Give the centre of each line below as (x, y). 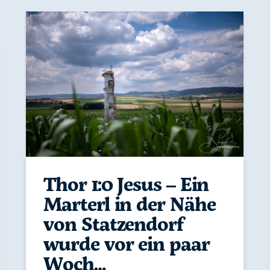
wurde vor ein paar (127, 244)
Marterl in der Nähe (130, 204)
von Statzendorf (113, 224)
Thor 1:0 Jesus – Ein (126, 184)
